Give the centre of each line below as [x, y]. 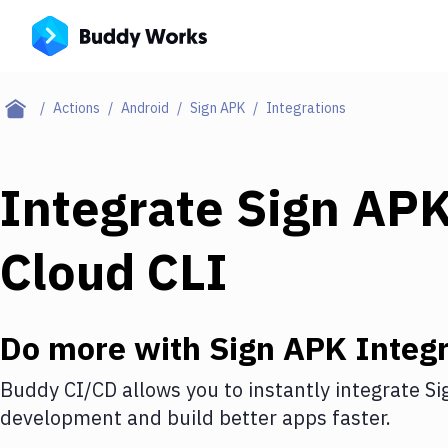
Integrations [306, 108]
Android [145, 108]
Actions [76, 108]
